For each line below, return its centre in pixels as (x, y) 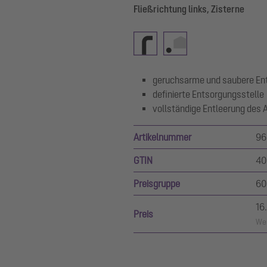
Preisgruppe (157, 184)
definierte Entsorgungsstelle (208, 94)
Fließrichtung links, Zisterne (189, 9)
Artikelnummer (162, 137)
